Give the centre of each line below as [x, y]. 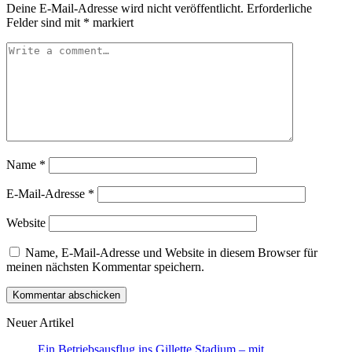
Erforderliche [279, 9]
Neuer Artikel [40, 323]
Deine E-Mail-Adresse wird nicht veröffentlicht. [125, 9]
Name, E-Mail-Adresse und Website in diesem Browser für [171, 253]
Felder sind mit [45, 23]
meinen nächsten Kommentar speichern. [105, 267]
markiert [112, 23]
